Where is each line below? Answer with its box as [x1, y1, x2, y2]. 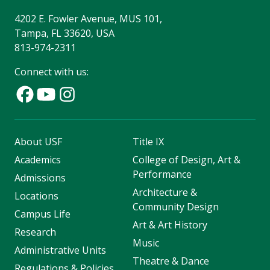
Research [14, 225, 56, 239]
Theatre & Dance [132, 254, 209, 268]
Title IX [132, 134, 164, 148]
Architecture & [132, 185, 197, 199]
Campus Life [14, 207, 71, 221]
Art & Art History [132, 218, 207, 231]
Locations [14, 189, 58, 202]
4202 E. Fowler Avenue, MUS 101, [14, 11, 162, 25]
